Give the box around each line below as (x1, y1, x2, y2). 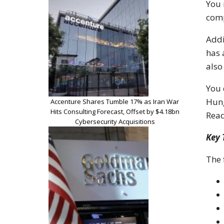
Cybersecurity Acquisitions (74, 116, 155, 126)
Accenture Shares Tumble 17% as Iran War (50, 96, 179, 106)
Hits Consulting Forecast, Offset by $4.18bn (50, 106, 179, 116)
